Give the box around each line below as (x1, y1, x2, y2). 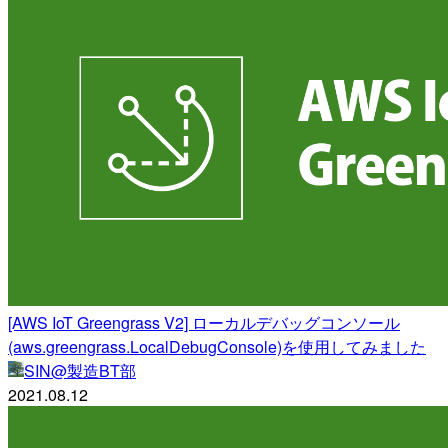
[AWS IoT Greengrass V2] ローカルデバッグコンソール (8, 310, 400, 334)
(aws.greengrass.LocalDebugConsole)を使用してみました (8, 334, 426, 358)
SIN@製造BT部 (24, 358, 136, 382)
